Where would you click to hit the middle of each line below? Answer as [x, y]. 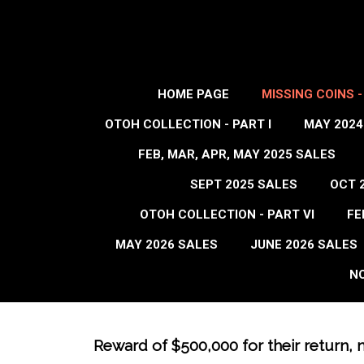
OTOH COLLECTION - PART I [188, 124]
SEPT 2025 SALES [244, 184]
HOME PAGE [193, 94]
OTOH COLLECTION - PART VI [227, 214]
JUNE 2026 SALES [304, 245]
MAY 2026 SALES [167, 245]
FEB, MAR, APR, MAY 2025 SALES [237, 154]
